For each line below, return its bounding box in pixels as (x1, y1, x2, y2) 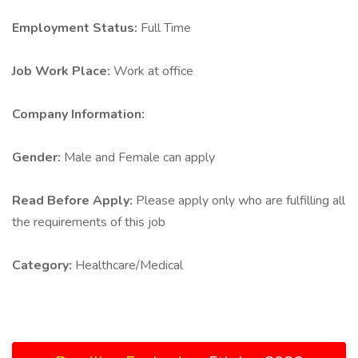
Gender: (12, 149, 64, 166)
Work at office (113, 62, 193, 80)
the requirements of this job (12, 213, 165, 231)
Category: (12, 257, 75, 274)
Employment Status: (12, 19, 141, 37)
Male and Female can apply (64, 149, 215, 166)
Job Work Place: (12, 62, 113, 80)
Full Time (141, 19, 191, 37)
